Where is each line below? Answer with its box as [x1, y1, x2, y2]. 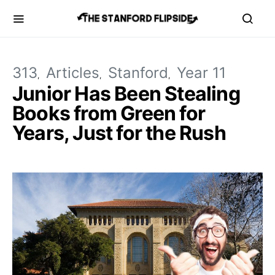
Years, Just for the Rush [12, 121, 226, 145]
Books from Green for [12, 101, 206, 125]
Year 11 [177, 64, 226, 82]
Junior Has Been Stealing [12, 82, 240, 106]
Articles [46, 64, 99, 82]
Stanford [108, 64, 168, 82]
